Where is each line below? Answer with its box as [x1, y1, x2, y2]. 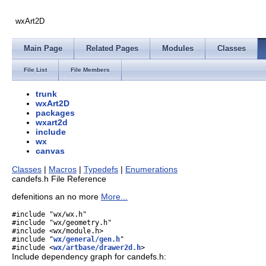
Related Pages [86, 44, 138, 53]
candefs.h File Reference [12, 173, 106, 183]
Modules [162, 44, 194, 53]
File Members [71, 66, 110, 73]
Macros [49, 164, 77, 174]
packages [36, 108, 75, 118]
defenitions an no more [12, 192, 101, 202]
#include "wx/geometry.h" [12, 218, 112, 227]
